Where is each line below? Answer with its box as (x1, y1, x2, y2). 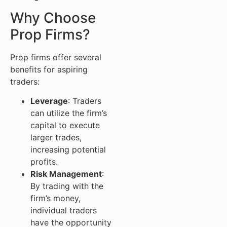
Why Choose (10, 9, 96, 26)
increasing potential (30, 144, 106, 155)
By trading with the (30, 180, 103, 191)
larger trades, (30, 132, 82, 142)
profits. (30, 156, 58, 167)
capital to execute (30, 120, 100, 130)
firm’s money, (30, 193, 81, 203)
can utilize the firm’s (30, 107, 107, 118)
